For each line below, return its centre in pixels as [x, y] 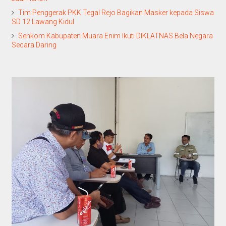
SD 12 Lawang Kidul [43, 22]
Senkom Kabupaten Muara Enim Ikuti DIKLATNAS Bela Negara [115, 36]
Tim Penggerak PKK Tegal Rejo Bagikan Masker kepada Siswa [116, 13]
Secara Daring [34, 45]
